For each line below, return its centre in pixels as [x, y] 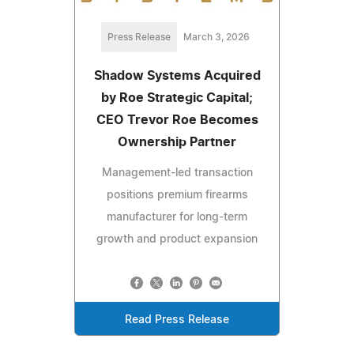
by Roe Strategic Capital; [177, 98]
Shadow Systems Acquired [177, 76]
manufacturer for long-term [177, 218]
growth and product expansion [177, 240]
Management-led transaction [177, 173]
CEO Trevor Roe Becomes [177, 121]
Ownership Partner [177, 143]
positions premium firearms [177, 196]
